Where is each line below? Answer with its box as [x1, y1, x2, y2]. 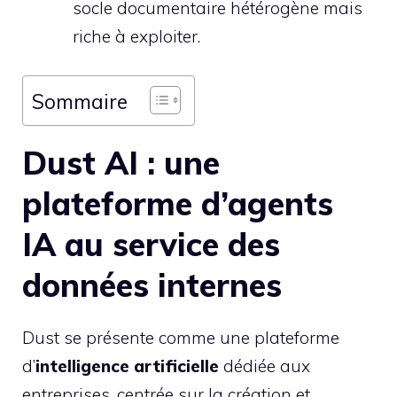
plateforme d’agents [22, 183, 333, 223]
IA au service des [22, 224, 280, 264]
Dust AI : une [22, 143, 220, 183]
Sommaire [32, 88, 128, 114]
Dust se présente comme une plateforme [22, 327, 339, 348]
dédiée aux [219, 355, 310, 377]
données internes [22, 265, 282, 305]
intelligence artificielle [35, 355, 219, 377]
